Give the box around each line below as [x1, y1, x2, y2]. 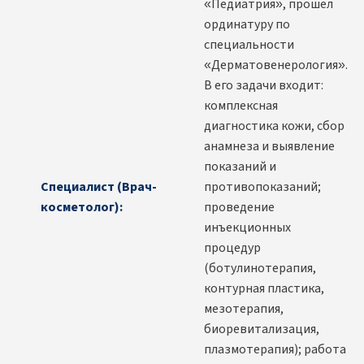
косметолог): [41, 198, 123, 217]
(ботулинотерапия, [204, 259, 316, 278]
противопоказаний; [204, 178, 321, 197]
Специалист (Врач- [41, 178, 157, 197]
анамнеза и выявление [204, 137, 335, 156]
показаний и [204, 158, 276, 176]
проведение [204, 198, 275, 217]
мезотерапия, [204, 300, 284, 318]
